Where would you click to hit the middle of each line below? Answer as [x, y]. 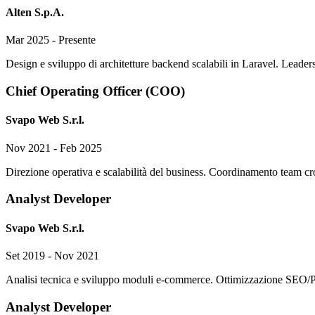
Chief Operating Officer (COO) [95, 91]
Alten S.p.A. [35, 13]
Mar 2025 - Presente [51, 40]
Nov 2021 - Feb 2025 [54, 148]
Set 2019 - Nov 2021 [52, 255]
